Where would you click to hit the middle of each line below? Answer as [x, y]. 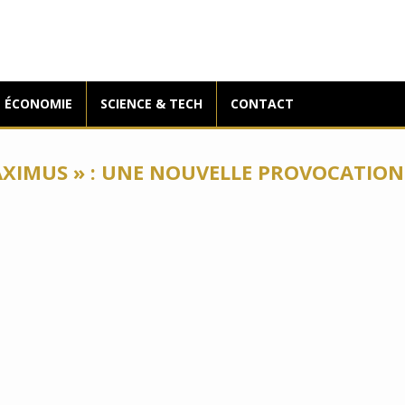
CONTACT [262, 104]
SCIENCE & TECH [151, 104]
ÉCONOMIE [38, 104]
